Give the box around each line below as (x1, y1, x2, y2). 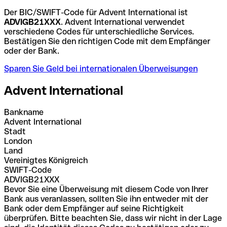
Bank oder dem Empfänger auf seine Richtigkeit (4, 203, 184, 213)
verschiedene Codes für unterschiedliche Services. (4, 26, 194, 36)
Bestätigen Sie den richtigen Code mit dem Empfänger (4, 36, 210, 46)
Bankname (4, 107, 44, 117)
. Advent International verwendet (61, 17, 185, 27)
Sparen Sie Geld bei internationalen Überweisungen (4, 63, 198, 73)
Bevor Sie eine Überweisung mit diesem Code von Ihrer (4, 184, 208, 194)
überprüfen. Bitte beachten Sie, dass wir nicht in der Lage (4, 213, 222, 223)
